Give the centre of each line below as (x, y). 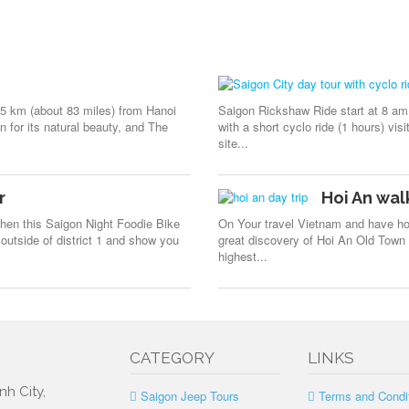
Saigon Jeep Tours (189, 396)
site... (233, 143)
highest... (243, 256)
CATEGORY (172, 358)
